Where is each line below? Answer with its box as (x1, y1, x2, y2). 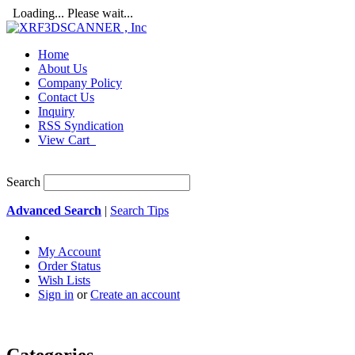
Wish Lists (38, 273, 90, 287)
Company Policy (38, 76, 122, 90)
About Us (38, 62, 87, 75)
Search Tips (110, 204, 169, 217)
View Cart (38, 133, 93, 147)
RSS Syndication (38, 119, 124, 132)
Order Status (38, 259, 101, 273)
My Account (38, 245, 101, 258)
